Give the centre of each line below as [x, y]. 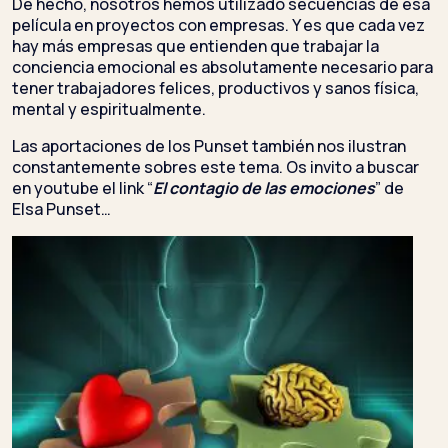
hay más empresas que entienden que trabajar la [195, 45]
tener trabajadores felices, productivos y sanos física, [215, 87]
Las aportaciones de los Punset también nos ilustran [209, 145]
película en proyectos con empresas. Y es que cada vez [218, 24]
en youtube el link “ [82, 187]
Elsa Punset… [61, 208]
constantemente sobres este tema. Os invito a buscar [215, 166]
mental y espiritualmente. [109, 108]
